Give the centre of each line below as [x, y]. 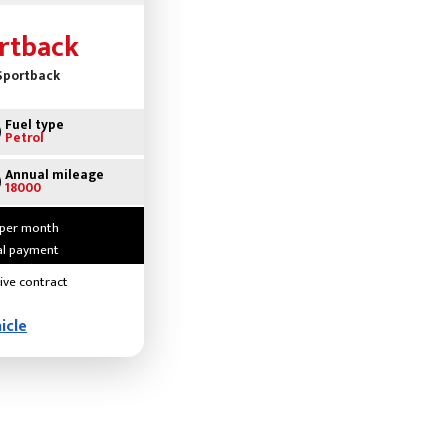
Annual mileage [54, 175]
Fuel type [34, 125]
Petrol [24, 138]
